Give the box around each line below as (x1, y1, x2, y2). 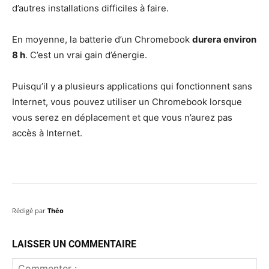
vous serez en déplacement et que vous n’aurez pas (12, 112, 232, 124)
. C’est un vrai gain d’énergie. (25, 49, 147, 61)
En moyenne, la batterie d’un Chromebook (12, 34, 192, 46)
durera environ (192, 34, 256, 46)
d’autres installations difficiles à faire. (12, 2, 169, 14)
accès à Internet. (12, 127, 82, 139)
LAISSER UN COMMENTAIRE (12, 238, 136, 250)
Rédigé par (12, 206, 46, 216)
